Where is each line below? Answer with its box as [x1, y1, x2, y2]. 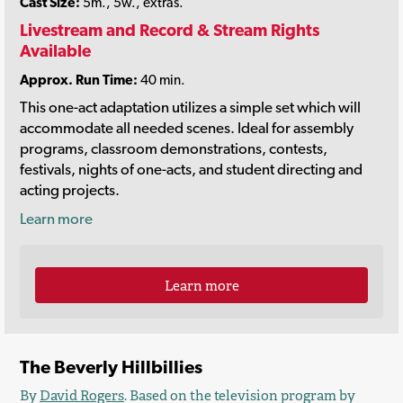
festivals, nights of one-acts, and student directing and [20, 160, 363, 179]
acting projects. [20, 181, 120, 200]
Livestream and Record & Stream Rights [20, 20, 319, 40]
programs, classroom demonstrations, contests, [20, 139, 327, 158]
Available [20, 40, 91, 61]
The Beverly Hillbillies [20, 355, 202, 378]
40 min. [138, 70, 185, 88]
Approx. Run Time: [20, 70, 138, 88]
